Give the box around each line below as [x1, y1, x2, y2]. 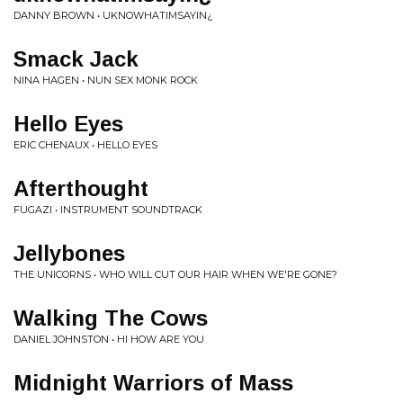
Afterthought [13, 176, 148, 201]
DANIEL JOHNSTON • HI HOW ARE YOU [13, 333, 204, 345]
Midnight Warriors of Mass [13, 371, 293, 395]
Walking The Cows [13, 306, 208, 330]
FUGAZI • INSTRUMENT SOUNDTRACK [13, 203, 202, 216]
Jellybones [13, 241, 125, 265]
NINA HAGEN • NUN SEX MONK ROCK [13, 74, 198, 86]
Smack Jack [13, 47, 139, 71]
